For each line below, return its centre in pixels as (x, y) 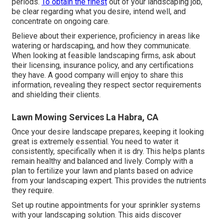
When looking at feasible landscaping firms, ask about (104, 56)
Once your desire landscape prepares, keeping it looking (108, 132)
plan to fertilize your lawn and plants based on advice (102, 171)
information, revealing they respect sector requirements (107, 85)
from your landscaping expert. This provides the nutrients (109, 181)
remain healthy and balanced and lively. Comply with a (102, 161)
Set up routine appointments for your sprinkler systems (106, 205)
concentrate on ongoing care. (61, 22)
